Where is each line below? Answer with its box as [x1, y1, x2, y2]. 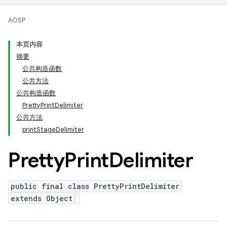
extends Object [11, 194, 72, 203]
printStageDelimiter [22, 125, 84, 134]
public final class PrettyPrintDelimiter [11, 181, 179, 191]
